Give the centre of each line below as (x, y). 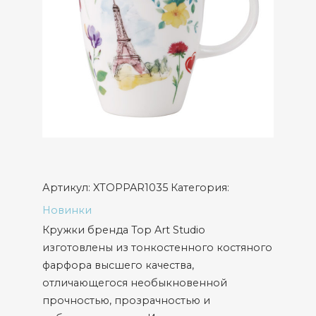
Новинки (67, 210)
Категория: (200, 188)
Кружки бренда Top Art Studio (124, 230)
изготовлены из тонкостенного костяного (157, 248)
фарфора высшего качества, (118, 265)
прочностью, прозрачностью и (126, 300)
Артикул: (68, 188)
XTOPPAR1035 (130, 188)
